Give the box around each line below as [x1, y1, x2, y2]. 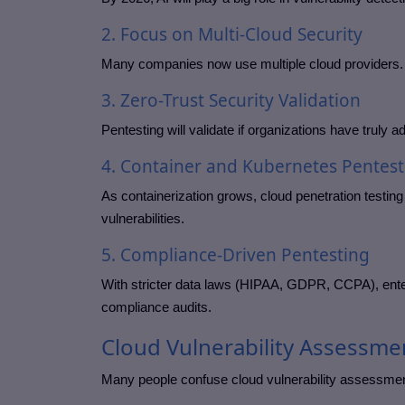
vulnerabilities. [101, 211, 184, 227]
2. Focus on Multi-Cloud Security [101, 23, 363, 47]
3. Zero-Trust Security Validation [101, 89, 361, 113]
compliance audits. [101, 299, 212, 316]
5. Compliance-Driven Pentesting [101, 243, 370, 268]
